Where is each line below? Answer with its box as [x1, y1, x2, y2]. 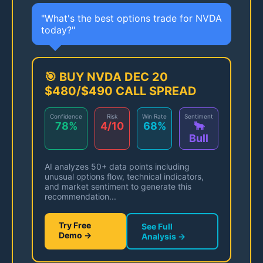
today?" [41, 24, 75, 36]
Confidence [50, 113, 82, 120]
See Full [141, 221, 173, 232]
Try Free [59, 220, 91, 231]
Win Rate [142, 113, 167, 120]
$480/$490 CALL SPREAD [45, 84, 197, 99]
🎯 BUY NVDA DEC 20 [45, 70, 168, 85]
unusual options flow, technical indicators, [45, 171, 204, 182]
